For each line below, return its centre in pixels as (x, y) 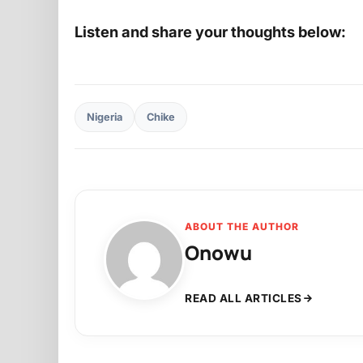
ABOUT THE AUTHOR (242, 227)
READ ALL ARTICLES (243, 299)
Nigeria (105, 117)
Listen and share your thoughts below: (210, 32)
